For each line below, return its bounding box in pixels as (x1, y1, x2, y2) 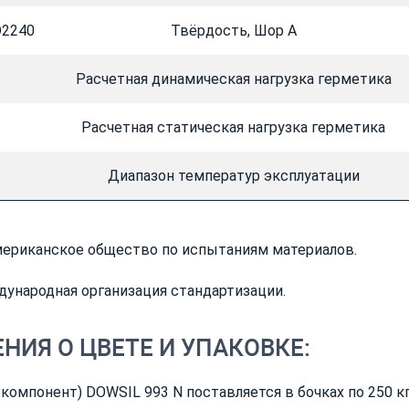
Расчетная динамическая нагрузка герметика (75, 70, 392, 89)
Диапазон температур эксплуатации (107, 167, 360, 185)
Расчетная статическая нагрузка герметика (81, 119, 385, 137)
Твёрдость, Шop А (170, 22, 297, 40)
